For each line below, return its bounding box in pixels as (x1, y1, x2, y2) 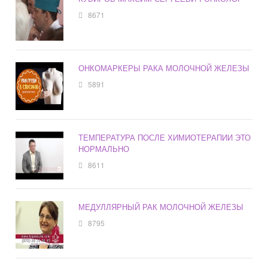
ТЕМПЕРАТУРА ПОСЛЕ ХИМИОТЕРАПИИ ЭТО (78, 131, 251, 143)
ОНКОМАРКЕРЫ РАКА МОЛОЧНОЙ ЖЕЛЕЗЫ (78, 62, 250, 74)
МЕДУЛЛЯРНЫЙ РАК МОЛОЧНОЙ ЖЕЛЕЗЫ (78, 200, 244, 212)
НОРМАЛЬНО (78, 142, 130, 154)
